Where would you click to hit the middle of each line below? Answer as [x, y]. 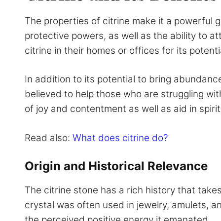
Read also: [49, 138]
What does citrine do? [120, 138]
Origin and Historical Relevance [116, 166]
